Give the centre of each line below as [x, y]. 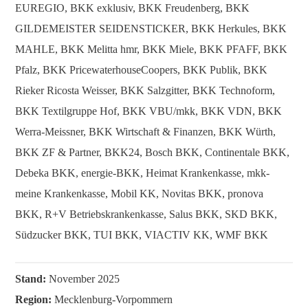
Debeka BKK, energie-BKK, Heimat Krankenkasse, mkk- [142, 173]
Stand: [31, 278]
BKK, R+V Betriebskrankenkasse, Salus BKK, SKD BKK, [146, 214]
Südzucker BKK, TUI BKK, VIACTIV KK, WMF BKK [142, 234]
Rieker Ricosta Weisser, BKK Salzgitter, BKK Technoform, [145, 90]
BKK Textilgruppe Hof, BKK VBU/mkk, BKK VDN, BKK [148, 111]
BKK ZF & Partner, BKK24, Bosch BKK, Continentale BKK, [152, 152]
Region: [33, 299]
